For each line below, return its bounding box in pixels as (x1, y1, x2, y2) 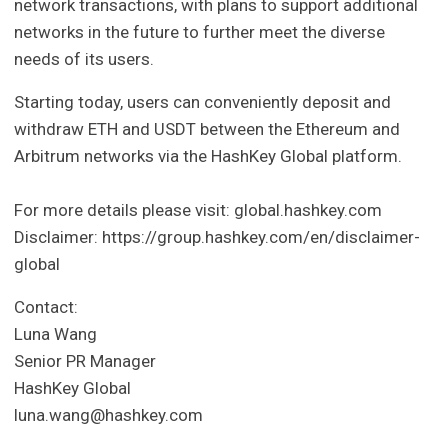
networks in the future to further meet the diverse (14, 22, 386, 43)
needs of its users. (14, 49, 155, 70)
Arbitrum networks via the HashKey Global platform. (14, 146, 403, 167)
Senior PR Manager (14, 351, 157, 372)
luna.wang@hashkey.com (14, 405, 204, 426)
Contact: (14, 297, 79, 318)
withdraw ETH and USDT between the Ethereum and (14, 119, 401, 140)
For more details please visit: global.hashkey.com (14, 200, 383, 221)
